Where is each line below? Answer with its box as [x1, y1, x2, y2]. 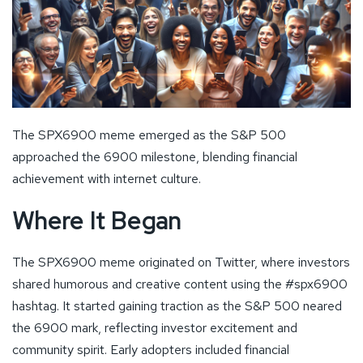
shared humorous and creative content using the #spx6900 [12, 275, 348, 293]
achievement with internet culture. [12, 169, 201, 187]
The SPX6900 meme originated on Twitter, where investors [12, 253, 350, 271]
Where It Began [12, 203, 181, 237]
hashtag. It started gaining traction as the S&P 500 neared [12, 297, 342, 314]
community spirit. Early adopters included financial [12, 340, 289, 358]
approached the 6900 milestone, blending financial [12, 147, 297, 165]
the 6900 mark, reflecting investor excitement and [12, 318, 297, 336]
